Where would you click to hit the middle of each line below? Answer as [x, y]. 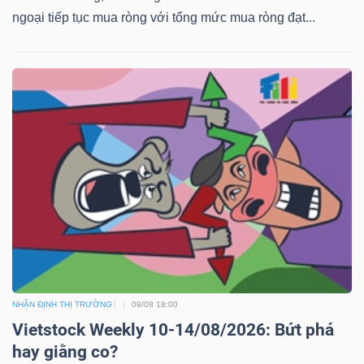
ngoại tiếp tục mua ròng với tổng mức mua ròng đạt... [164, 17]
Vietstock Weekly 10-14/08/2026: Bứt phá [173, 330]
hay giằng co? [65, 352]
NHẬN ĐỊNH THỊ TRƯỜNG [62, 305]
